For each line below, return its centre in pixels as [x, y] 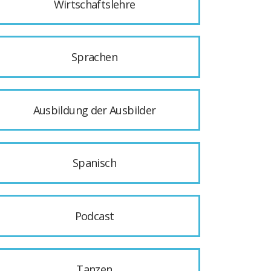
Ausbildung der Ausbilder [94, 110]
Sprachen [94, 57]
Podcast [94, 216]
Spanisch [94, 163]
